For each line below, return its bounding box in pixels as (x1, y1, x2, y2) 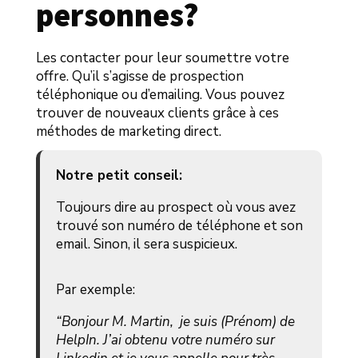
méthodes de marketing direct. (35, 122, 221, 141)
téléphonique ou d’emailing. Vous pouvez (35, 86, 284, 105)
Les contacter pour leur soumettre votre (35, 49, 289, 68)
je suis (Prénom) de (179, 312, 295, 332)
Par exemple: (55, 280, 135, 300)
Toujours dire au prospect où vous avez (55, 198, 296, 217)
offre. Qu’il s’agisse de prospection (35, 67, 244, 86)
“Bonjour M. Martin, (55, 312, 173, 332)
